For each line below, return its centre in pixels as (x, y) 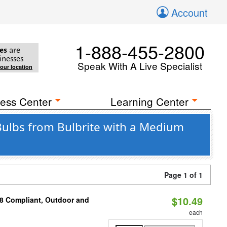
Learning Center (150, 101)
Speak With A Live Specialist (140, 66)
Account (190, 12)
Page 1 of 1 (183, 175)
